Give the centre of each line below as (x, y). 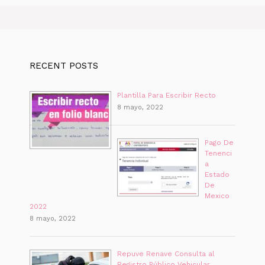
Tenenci (218, 153)
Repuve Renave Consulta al (166, 253)
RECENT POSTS (64, 65)
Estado (217, 174)
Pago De (219, 142)
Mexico (217, 195)
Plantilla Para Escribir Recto (167, 95)
